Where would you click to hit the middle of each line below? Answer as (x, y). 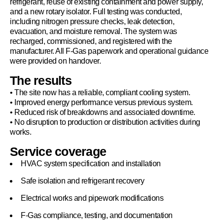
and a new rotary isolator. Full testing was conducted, (96, 12)
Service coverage (58, 151)
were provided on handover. (55, 61)
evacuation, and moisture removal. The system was (93, 31)
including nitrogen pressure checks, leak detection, (92, 21)
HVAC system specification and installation (91, 164)
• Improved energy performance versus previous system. (101, 102)
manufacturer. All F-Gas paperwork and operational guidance (109, 51)
